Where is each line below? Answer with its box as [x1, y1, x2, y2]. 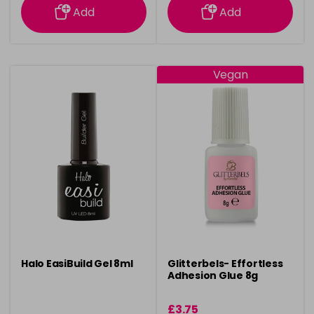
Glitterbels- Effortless [168, 257, 283, 271]
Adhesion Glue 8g [168, 268, 258, 282]
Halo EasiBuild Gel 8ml [21, 257, 133, 271]
